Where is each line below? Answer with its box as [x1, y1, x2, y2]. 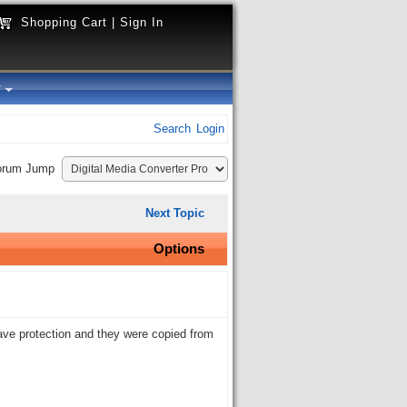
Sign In [120, 15, 164, 29]
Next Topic [145, 206, 204, 220]
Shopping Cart [21, 15, 107, 29]
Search [154, 123, 191, 135]
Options [154, 241, 204, 256]
